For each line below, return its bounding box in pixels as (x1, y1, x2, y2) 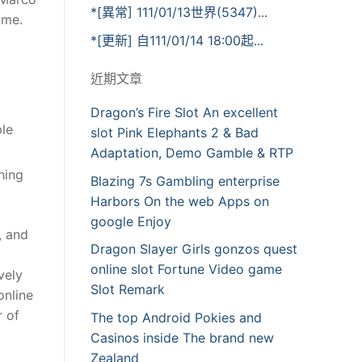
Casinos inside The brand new (90, 329, 274, 346)
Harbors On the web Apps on (90, 192, 269, 209)
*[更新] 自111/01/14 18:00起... (90, 32, 263, 49)
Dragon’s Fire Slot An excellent (90, 104, 278, 121)
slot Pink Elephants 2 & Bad (90, 124, 259, 141)
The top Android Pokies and (90, 309, 262, 326)
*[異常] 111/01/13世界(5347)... (90, 4, 267, 21)
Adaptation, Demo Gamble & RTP (90, 145, 293, 162)
